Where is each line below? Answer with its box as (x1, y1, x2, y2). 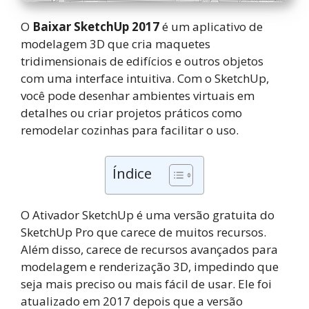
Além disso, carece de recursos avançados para (21, 241, 278, 258)
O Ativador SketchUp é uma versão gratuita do (21, 207, 275, 223)
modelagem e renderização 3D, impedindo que (21, 259, 279, 275)
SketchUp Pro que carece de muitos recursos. (21, 224, 266, 241)
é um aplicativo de (159, 18, 263, 34)
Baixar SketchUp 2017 (32, 18, 159, 34)
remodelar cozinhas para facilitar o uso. (21, 121, 239, 138)
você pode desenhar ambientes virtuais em (21, 87, 255, 103)
